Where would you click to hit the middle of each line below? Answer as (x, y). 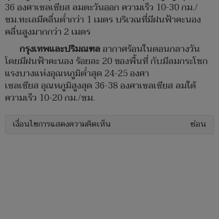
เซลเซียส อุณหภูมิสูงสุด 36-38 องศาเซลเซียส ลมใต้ (100, 86)
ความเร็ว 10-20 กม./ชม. (50, 98)
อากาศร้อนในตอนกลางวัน (150, 49)
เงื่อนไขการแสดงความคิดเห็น (62, 124)
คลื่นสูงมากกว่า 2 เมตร (48, 32)
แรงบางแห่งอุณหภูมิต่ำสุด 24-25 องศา (77, 74)
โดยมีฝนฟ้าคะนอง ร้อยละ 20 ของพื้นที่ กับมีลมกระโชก (106, 62)
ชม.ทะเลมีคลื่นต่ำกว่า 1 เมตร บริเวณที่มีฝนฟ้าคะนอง (103, 20)
